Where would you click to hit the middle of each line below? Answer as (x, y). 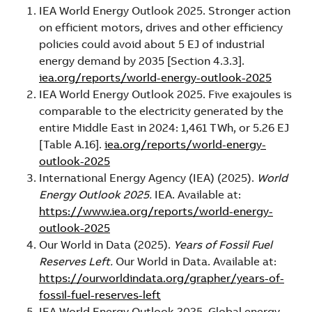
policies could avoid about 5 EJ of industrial (152, 44)
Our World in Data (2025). (106, 244)
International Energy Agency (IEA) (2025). (148, 177)
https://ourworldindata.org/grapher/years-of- (162, 278)
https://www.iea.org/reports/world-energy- (156, 211)
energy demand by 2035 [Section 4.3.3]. (142, 60)
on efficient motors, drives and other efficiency (161, 27)
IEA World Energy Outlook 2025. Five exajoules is (165, 94)
